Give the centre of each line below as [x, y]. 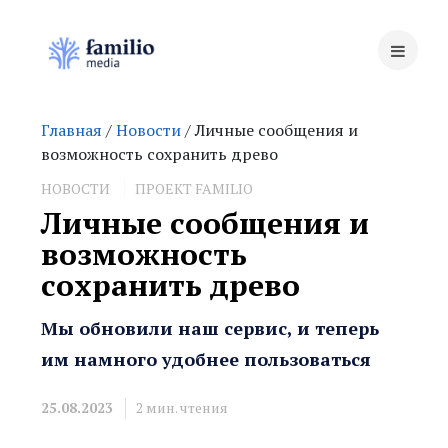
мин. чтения [187, 407]
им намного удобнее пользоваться [206, 359]
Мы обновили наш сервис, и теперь [210, 328]
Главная [72, 130]
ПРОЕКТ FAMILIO [194, 188]
